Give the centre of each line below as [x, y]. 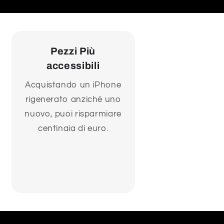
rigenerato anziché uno [73, 100]
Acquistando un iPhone [73, 85]
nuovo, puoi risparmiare [73, 114]
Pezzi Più [73, 51]
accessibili [73, 65]
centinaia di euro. [73, 129]
